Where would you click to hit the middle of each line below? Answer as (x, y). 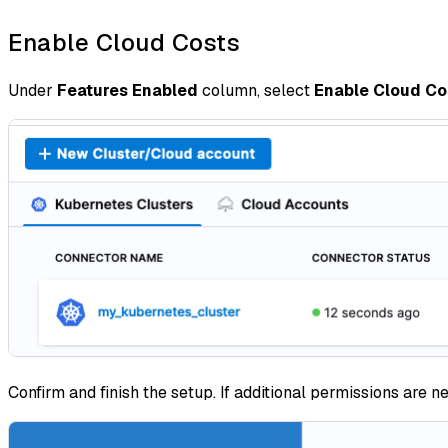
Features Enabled (127, 90)
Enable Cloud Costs (124, 42)
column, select (256, 90)
